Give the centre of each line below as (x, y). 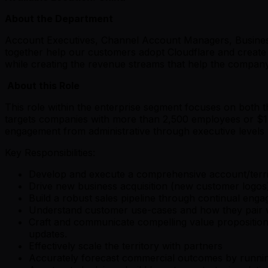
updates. (48, 234)
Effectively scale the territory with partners (127, 246)
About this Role (43, 85)
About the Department (59, 18)
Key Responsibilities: (50, 152)
